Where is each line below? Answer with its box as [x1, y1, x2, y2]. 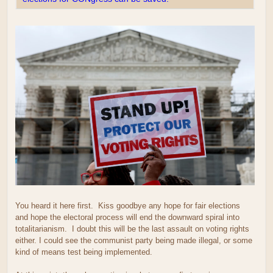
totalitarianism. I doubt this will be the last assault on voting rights [15, 224, 249, 233]
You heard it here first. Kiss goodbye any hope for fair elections [15, 200, 240, 210]
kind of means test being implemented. [15, 247, 152, 257]
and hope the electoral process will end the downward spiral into [15, 212, 239, 222]
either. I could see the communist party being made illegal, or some [15, 235, 252, 245]
